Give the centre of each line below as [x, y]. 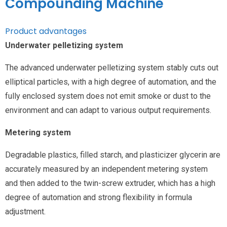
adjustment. [25, 211]
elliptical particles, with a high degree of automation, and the [111, 82]
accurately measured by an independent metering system [106, 169]
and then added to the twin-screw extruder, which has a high [110, 183]
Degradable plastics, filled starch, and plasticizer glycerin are [113, 155]
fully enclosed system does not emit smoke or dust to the [108, 96]
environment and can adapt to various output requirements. [108, 110]
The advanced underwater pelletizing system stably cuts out [112, 67]
